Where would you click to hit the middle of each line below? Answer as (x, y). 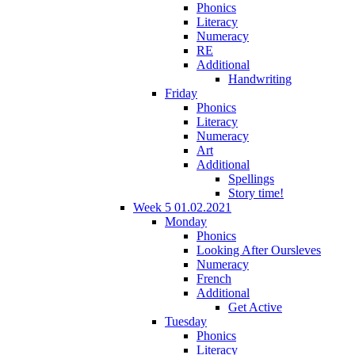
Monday (186, 221)
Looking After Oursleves (259, 250)
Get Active (255, 307)
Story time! (256, 193)
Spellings (251, 178)
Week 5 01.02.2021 (182, 207)
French (214, 278)
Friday (181, 93)
